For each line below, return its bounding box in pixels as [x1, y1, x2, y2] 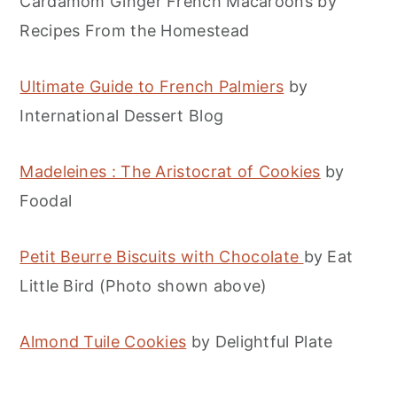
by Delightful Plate [186, 332, 333, 352]
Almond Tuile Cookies [19, 332, 187, 352]
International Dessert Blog [19, 106, 224, 126]
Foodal [19, 191, 73, 211]
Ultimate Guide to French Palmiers [19, 77, 284, 97]
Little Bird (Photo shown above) [19, 276, 268, 296]
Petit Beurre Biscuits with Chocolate [19, 247, 304, 267]
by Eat [303, 247, 354, 267]
